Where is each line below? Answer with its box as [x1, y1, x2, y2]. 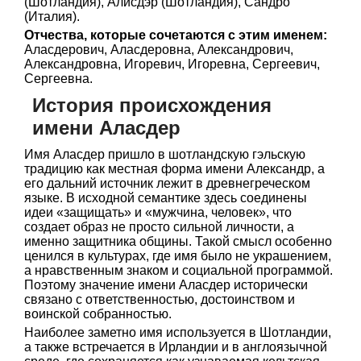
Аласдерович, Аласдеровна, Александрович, [24, 43, 293, 56]
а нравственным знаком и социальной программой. [24, 263, 333, 277]
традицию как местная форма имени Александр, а [24, 162, 325, 176]
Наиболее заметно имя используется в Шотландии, [24, 326, 331, 339]
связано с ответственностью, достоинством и [24, 293, 295, 306]
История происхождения [32, 94, 272, 116]
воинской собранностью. [24, 307, 172, 321]
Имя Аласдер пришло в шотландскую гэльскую [24, 147, 305, 161]
